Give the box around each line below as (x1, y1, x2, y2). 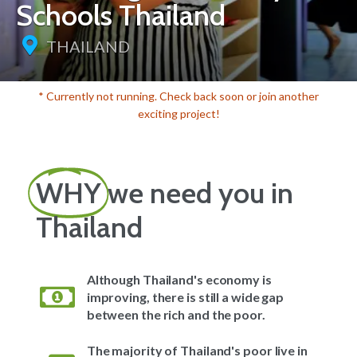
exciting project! (137, 107, 220, 120)
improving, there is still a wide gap (86, 288, 284, 304)
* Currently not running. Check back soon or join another (38, 89, 319, 103)
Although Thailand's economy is (86, 271, 272, 287)
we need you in (108, 175, 293, 210)
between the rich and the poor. (86, 306, 265, 322)
